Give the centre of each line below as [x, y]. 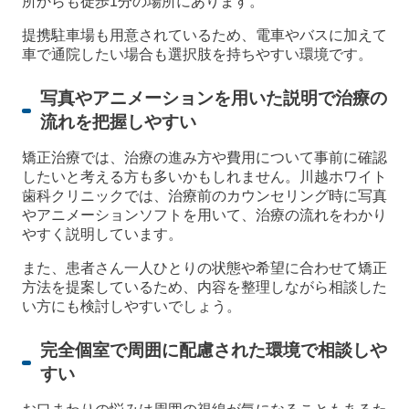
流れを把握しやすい [118, 122]
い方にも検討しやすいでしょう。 [131, 307]
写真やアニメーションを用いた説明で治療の [214, 99]
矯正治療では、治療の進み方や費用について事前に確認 [204, 158]
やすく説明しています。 [102, 235]
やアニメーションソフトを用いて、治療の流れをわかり [204, 215]
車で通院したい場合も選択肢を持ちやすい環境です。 [197, 55]
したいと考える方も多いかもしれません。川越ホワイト [204, 177]
